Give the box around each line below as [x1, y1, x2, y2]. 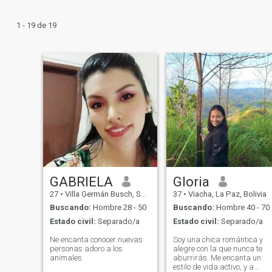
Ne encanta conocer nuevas [49, 234, 143, 244]
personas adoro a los [49, 243, 84, 253]
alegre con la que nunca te [172, 243, 262, 253]
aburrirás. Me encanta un [172, 253, 261, 262]
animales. [49, 253, 84, 262]
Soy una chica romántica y [172, 234, 263, 244]
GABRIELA [49, 173, 113, 189]
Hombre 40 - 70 [214, 203, 270, 212]
